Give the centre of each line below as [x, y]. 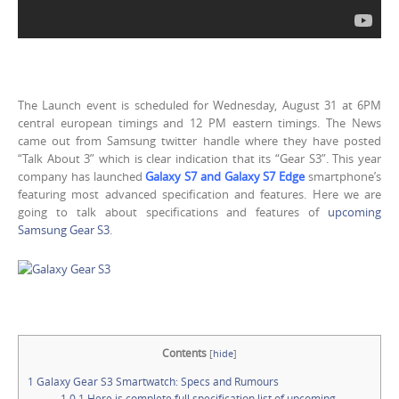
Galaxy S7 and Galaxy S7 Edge [225, 177]
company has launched [82, 177]
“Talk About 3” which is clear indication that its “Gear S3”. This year [199, 159]
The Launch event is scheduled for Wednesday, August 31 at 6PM [199, 106]
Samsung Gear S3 [64, 230]
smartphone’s [343, 177]
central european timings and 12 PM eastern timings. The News [199, 123]
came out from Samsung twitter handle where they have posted [199, 141]
